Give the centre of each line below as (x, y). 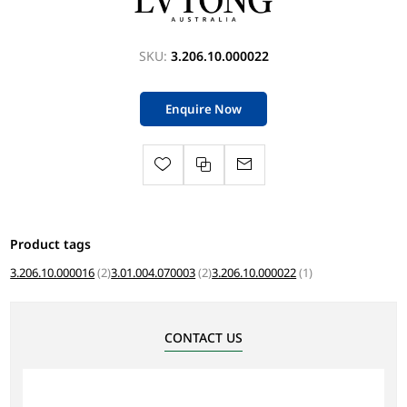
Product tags (51, 243)
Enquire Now (203, 109)
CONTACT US (203, 337)
